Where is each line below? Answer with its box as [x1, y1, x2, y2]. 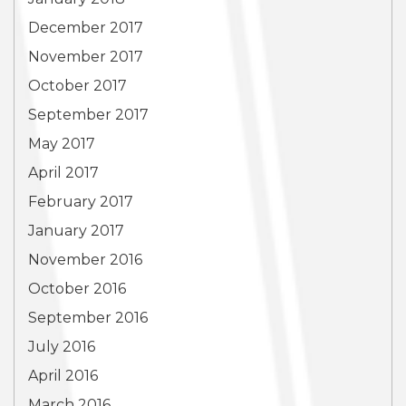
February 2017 [28, 193, 133, 210]
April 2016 [28, 367, 98, 384]
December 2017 [28, 19, 143, 36]
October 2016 [28, 280, 126, 297]
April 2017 [28, 164, 99, 181]
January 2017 [28, 222, 124, 239]
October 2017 [28, 77, 127, 94]
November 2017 [28, 48, 143, 65]
